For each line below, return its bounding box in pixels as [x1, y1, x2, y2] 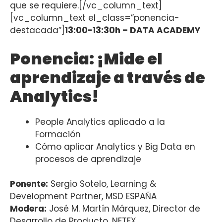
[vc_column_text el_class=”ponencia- [10, 12, 179, 24]
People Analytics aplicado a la [35, 115, 165, 128]
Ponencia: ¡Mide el [10, 47, 163, 70]
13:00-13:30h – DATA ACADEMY [65, 24, 200, 37]
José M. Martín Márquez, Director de [47, 203, 200, 215]
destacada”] [10, 24, 65, 37]
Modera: [10, 203, 47, 215]
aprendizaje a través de [10, 66, 205, 89]
